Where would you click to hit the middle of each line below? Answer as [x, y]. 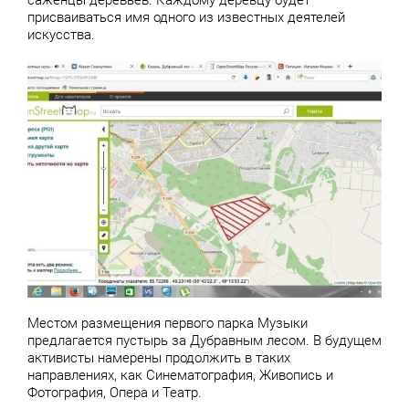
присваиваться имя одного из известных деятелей [186, 18]
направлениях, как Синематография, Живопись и [180, 375]
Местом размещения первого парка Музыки [168, 323]
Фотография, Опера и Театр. [115, 392]
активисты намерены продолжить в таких [159, 357]
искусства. [61, 35]
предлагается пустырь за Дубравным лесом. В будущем [204, 340]
